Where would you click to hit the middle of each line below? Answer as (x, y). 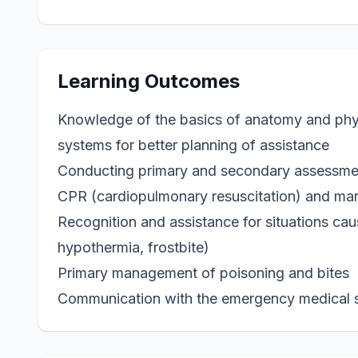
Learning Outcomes (149, 81)
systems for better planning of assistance (193, 145)
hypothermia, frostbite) (133, 247)
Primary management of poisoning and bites (203, 273)
